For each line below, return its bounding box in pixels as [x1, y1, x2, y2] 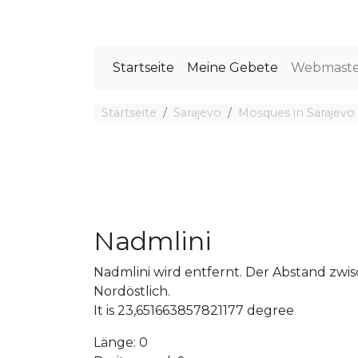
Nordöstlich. [93, 284, 170, 299]
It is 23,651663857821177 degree [93, 303, 294, 318]
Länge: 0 [93, 335, 148, 350]
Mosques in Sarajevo [238, 105, 355, 120]
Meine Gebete [187, 60, 278, 75]
